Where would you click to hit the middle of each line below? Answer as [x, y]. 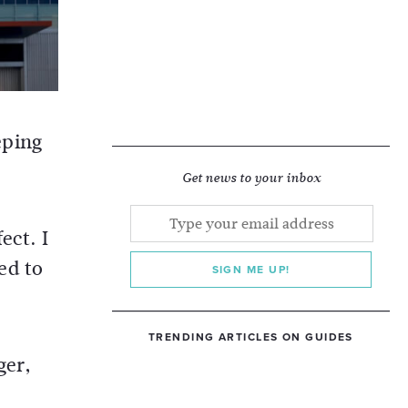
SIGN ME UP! [251, 270]
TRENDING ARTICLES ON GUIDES [251, 337]
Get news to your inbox [251, 178]
